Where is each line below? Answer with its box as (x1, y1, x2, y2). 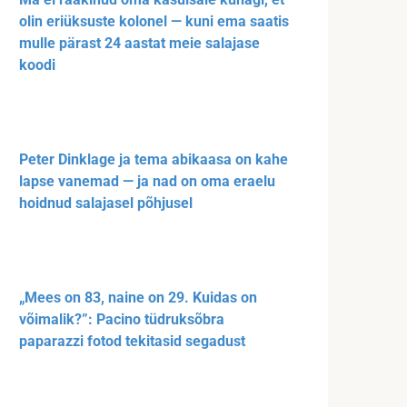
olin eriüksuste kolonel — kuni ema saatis (19, 13, 289, 31)
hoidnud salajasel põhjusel (19, 194, 193, 213)
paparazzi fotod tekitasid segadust (19, 333, 245, 351)
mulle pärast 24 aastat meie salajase (19, 35, 260, 53)
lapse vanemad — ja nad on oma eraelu (19, 173, 275, 191)
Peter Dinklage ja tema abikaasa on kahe (19, 151, 288, 169)
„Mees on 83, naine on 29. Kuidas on (19, 289, 257, 307)
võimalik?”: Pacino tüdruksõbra (19, 311, 224, 329)
